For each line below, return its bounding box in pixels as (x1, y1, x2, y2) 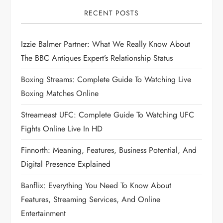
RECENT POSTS (84, 8, 139, 18)
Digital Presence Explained (21, 158, 111, 170)
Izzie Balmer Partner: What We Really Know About (21, 38, 191, 50)
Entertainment (21, 208, 66, 220)
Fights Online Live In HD (21, 123, 103, 135)
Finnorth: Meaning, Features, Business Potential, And (21, 144, 197, 156)
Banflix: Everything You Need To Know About (21, 180, 172, 192)
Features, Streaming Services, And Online (21, 194, 161, 206)
